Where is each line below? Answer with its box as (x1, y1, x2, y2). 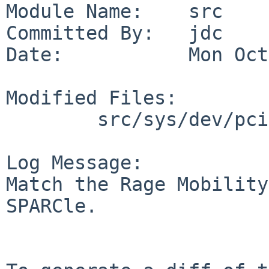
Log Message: (6, 151, 143, 174)
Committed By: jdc (6, 22, 223, 44)
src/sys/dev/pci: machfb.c (6, 108, 97, 130)
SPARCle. (6, 195, 97, 217)
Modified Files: (6, 86, 177, 109)
